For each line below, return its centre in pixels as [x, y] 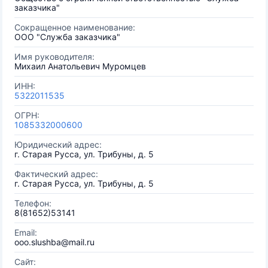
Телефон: [33, 203]
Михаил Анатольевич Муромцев [80, 66]
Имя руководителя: [54, 57]
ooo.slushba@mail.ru [54, 242]
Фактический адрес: [56, 174]
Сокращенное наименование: [75, 27]
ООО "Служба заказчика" [67, 37]
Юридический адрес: [58, 144]
